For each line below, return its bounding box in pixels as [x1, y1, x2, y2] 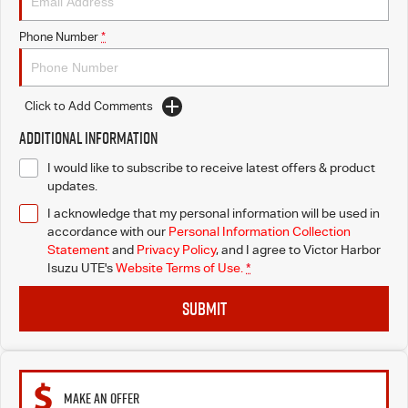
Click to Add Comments [25, 99, 153, 114]
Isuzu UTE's [47, 260, 113, 275]
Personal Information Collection [168, 223, 351, 239]
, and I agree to [216, 241, 303, 257]
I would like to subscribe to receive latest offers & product [47, 159, 375, 175]
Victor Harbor [303, 241, 381, 257]
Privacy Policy [137, 241, 216, 257]
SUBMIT [181, 295, 227, 321]
